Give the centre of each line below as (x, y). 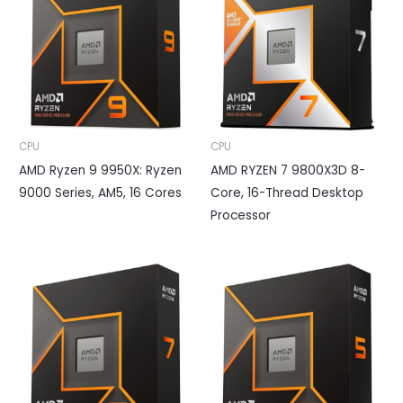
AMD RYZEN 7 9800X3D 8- (288, 170)
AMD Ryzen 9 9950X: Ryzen (101, 170)
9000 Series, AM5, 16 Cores (101, 193)
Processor (241, 215)
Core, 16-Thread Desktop (287, 193)
